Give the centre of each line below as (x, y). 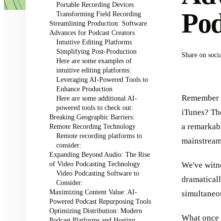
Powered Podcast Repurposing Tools (100, 201)
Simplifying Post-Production (96, 51)
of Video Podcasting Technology (95, 164)
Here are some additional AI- (96, 98)
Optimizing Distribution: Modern (96, 211)
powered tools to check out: (94, 108)
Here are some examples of (94, 61)
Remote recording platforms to (99, 136)
